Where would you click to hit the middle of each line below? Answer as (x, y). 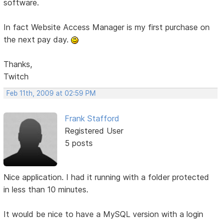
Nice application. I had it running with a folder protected (107, 177)
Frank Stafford (92, 119)
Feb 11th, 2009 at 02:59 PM (51, 93)
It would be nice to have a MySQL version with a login (104, 214)
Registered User (94, 131)
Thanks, (18, 64)
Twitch (16, 77)
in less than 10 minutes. (46, 189)
